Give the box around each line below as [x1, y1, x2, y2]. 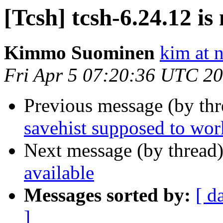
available [24, 162, 94, 184]
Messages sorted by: [24, 184, 191, 206]
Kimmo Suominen [4, 42, 155, 64]
